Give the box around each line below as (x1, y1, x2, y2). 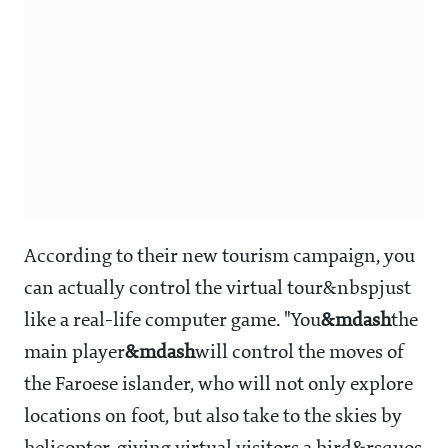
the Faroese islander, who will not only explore (24, 375, 413, 396)
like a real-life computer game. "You (24, 311, 321, 332)
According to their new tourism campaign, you (24, 247, 415, 268)
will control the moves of (195, 343, 404, 364)
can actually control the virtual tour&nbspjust (24, 279, 411, 300)
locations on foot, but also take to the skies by (24, 407, 402, 428)
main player (24, 343, 125, 364)
